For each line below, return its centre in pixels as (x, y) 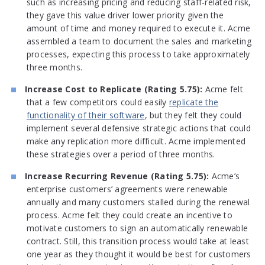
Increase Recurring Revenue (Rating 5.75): (117, 176)
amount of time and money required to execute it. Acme (138, 28)
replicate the (194, 102)
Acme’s (224, 176)
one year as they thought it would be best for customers (139, 254)
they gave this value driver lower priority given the (125, 15)
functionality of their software (85, 115)
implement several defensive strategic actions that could (138, 128)
